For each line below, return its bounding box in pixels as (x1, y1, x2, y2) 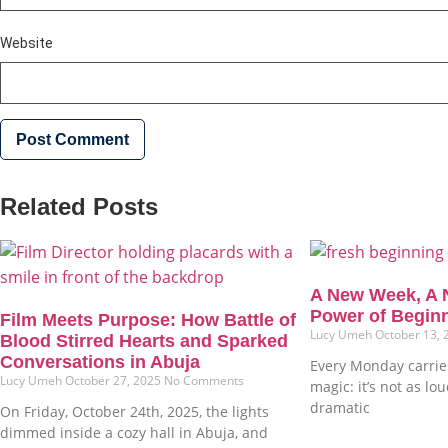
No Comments (164, 372, 244, 390)
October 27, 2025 (65, 372, 164, 390)
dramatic (310, 398, 370, 418)
